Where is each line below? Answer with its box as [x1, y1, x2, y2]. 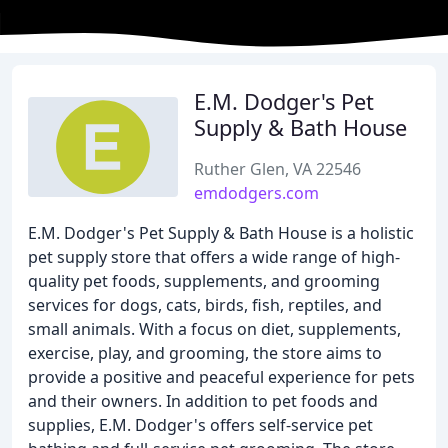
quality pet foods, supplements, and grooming [28, 270, 380, 292]
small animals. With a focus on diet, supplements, [28, 318, 401, 340]
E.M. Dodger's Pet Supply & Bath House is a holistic [28, 222, 414, 244]
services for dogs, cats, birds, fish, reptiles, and [28, 294, 382, 316]
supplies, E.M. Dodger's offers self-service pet [28, 414, 373, 436]
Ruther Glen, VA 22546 [194, 158, 361, 180]
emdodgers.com [194, 182, 319, 204]
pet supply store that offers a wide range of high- [28, 246, 400, 268]
